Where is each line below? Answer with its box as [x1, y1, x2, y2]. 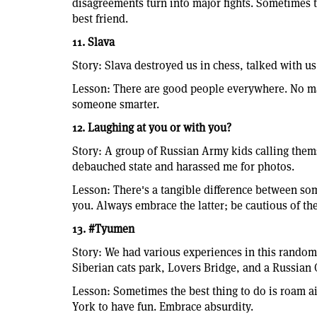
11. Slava [72, 34, 115, 50]
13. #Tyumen [72, 221, 134, 236]
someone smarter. [72, 96, 162, 112]
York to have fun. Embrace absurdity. [72, 299, 253, 314]
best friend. [72, 11, 128, 26]
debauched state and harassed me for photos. [72, 158, 294, 174]
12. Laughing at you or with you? [72, 120, 231, 135]
